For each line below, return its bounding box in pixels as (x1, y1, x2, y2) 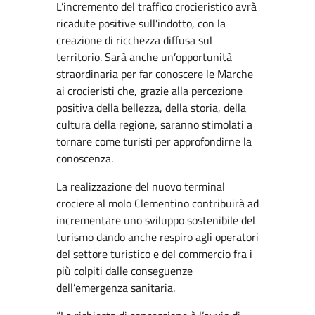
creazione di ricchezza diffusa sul (56, 32, 212, 49)
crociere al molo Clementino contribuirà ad (56, 195, 259, 212)
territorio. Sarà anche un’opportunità (56, 49, 232, 65)
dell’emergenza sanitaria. (56, 279, 175, 296)
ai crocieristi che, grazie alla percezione (56, 82, 243, 99)
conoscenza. (56, 150, 113, 167)
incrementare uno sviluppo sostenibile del (56, 212, 255, 229)
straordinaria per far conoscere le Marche (56, 65, 253, 82)
